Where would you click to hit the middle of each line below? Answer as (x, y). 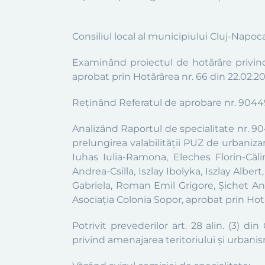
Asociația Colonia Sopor (127, 200)
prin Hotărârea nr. (153, 77)
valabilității (157, 143)
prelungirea (101, 143)
